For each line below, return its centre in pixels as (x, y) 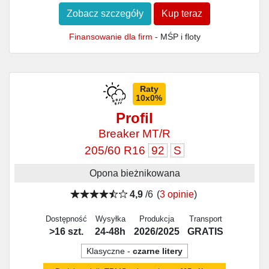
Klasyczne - (110, 251)
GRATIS (206, 231)
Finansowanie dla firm (110, 37)
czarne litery (158, 251)
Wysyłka (110, 219)
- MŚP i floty (176, 37)
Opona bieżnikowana (134, 173)
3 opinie (177, 194)
